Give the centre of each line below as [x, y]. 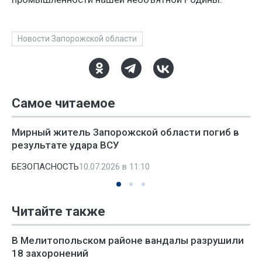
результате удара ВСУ [65, 145]
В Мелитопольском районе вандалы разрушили [128, 240]
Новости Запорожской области [77, 39]
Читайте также [58, 211]
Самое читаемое [63, 103]
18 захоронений [50, 253]
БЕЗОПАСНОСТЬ [45, 167]
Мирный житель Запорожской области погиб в [125, 132]
